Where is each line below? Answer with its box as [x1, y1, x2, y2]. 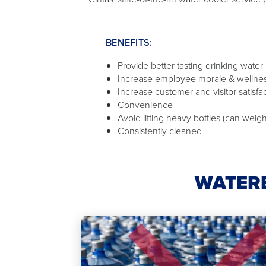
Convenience [118, 98, 173, 111]
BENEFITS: [106, 36, 153, 49]
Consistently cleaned [118, 124, 202, 137]
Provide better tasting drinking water [118, 59, 263, 72]
